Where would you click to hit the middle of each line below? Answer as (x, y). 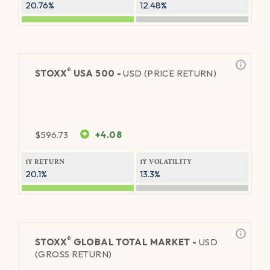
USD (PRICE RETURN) (170, 73)
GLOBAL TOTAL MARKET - (135, 242)
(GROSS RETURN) (74, 254)
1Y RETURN (45, 162)
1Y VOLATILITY (166, 162)
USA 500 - (97, 73)
